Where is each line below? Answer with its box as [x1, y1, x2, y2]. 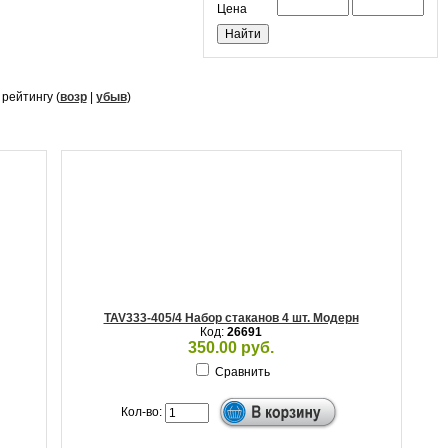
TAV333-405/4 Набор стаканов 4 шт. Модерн [103, 311, 359, 325]
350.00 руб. [188, 339, 274, 356]
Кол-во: [121, 404, 165, 419]
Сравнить [215, 365, 270, 379]
